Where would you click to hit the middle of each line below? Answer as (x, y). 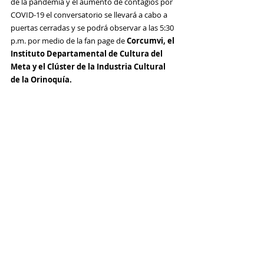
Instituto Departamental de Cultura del (88, 54)
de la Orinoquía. (41, 80)
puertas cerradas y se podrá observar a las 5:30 (93, 28)
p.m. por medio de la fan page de (69, 41)
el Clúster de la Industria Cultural (103, 67)
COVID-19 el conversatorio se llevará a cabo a (90, 15)
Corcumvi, (146, 41)
